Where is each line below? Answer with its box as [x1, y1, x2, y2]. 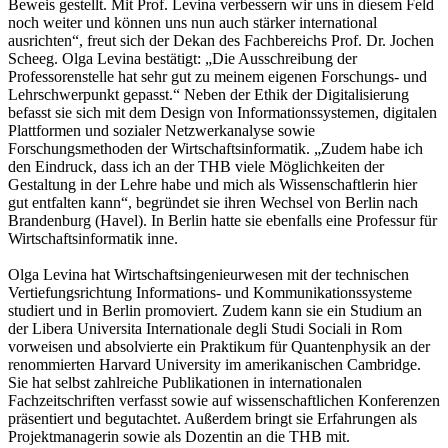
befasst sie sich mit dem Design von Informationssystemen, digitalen [8, 103, 437, 121]
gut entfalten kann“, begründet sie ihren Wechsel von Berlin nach [8, 193, 418, 211]
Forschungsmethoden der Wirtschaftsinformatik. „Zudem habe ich [8, 139, 423, 157]
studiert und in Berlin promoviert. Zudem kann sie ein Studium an [8, 301, 422, 319]
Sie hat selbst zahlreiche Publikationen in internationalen [8, 373, 362, 391]
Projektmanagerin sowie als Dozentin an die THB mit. [8, 427, 350, 445]
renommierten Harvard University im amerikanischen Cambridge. [8, 355, 421, 373]
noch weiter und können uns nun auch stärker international [8, 13, 377, 31]
